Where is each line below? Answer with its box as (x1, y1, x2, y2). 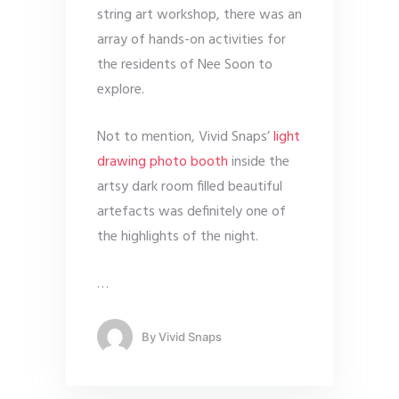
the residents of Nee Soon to (97, 53, 273, 77)
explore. (97, 78, 144, 102)
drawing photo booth (97, 151, 228, 174)
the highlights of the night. (97, 225, 258, 248)
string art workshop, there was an (97, 4, 302, 27)
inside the (228, 151, 289, 174)
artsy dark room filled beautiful (97, 175, 282, 199)
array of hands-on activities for (97, 28, 286, 52)
